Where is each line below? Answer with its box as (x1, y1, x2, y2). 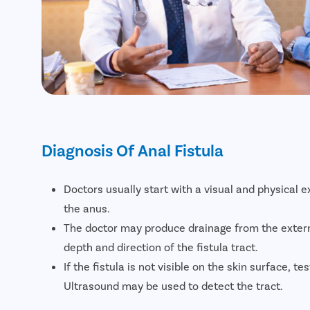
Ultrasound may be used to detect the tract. (64, 278, 283, 292)
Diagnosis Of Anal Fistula (42, 139, 224, 160)
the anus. (64, 201, 110, 215)
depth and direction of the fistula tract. (64, 239, 258, 253)
